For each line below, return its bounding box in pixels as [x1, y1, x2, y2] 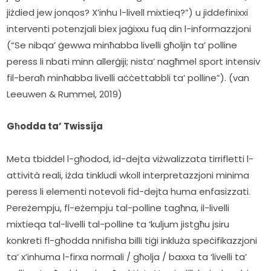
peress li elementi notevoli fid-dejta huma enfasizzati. [7, 185, 251, 198]
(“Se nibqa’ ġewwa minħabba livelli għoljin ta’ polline [7, 39, 238, 52]
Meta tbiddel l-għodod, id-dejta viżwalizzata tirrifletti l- [7, 152, 254, 166]
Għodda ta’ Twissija [7, 120, 103, 133]
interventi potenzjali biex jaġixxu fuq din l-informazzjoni [7, 22, 252, 36]
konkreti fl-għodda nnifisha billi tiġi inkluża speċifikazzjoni [7, 234, 258, 247]
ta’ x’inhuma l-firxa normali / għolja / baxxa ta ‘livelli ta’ [7, 250, 247, 264]
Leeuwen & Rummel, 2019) [7, 88, 123, 101]
